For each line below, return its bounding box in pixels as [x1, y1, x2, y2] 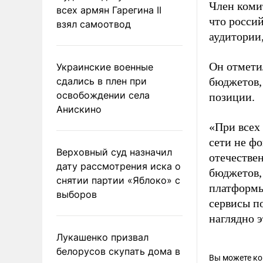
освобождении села [56, 89, 150, 101]
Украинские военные [56, 60, 153, 73]
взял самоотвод [56, 18, 131, 30]
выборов [56, 188, 97, 200]
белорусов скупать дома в [56, 245, 180, 257]
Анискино [56, 103, 102, 115]
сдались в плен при [56, 75, 147, 87]
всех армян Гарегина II [56, 4, 161, 16]
